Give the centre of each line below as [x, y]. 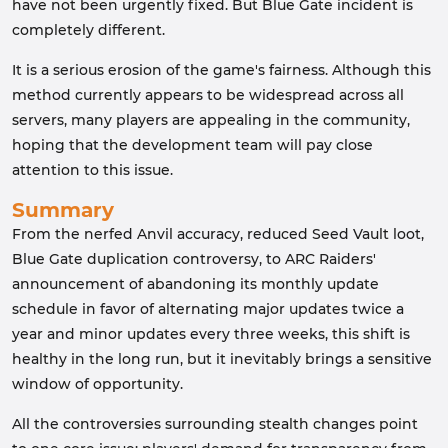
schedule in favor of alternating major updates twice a [208, 309]
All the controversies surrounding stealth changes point [215, 424]
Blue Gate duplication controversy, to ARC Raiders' [194, 259]
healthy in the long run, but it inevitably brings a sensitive [222, 359]
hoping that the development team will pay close [192, 145]
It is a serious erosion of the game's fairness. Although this [221, 70]
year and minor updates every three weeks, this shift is [211, 334]
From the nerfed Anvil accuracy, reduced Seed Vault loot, [218, 234]
